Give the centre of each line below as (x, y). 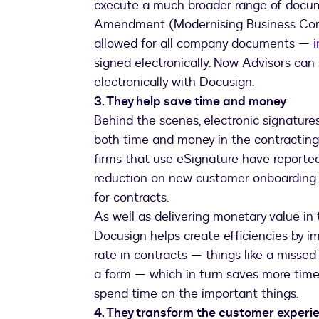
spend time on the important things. (196, 294)
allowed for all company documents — (204, 44)
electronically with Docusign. (174, 83)
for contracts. (131, 198)
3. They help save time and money (190, 102)
